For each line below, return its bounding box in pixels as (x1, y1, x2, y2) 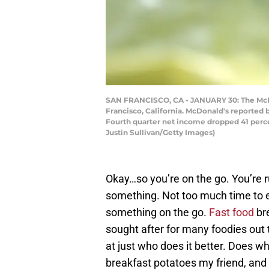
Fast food (209, 206, 254, 219)
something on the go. (106, 206, 209, 219)
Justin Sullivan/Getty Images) (106, 128, 215, 138)
